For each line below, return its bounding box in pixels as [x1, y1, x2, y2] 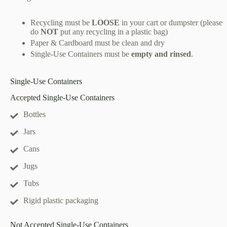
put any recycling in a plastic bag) [58, 27, 168, 36]
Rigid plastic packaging [23, 196, 98, 205]
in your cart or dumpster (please [120, 18, 222, 27]
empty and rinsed [131, 49, 191, 58]
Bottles [23, 110, 46, 119]
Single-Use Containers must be [30, 49, 131, 58]
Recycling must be [30, 18, 92, 27]
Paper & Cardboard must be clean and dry [30, 38, 165, 47]
